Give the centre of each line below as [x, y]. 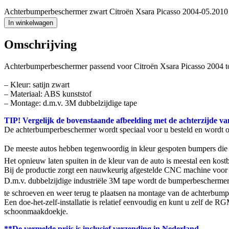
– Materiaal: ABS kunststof [48, 94]
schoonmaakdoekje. [36, 212]
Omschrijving [40, 45]
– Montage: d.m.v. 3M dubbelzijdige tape [71, 103]
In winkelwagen [31, 22]
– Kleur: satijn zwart [37, 85]
